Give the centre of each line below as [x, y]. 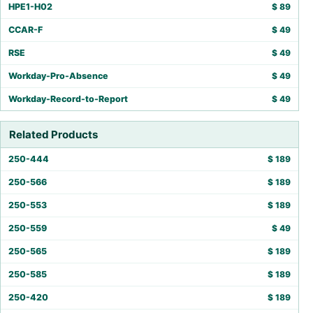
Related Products [53, 135]
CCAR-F [26, 30]
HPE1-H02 [30, 7]
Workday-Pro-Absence [58, 76]
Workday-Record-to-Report [68, 99]
